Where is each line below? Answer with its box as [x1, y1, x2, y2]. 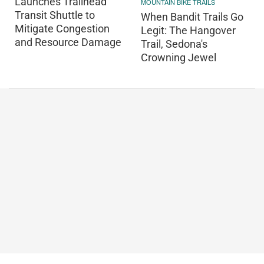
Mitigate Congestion [15, 22, 110, 35]
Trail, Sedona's [141, 37, 207, 50]
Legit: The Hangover [141, 24, 236, 37]
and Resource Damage [15, 36, 121, 49]
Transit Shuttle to [15, 9, 95, 22]
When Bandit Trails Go [141, 10, 243, 23]
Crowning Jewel [141, 51, 216, 64]
